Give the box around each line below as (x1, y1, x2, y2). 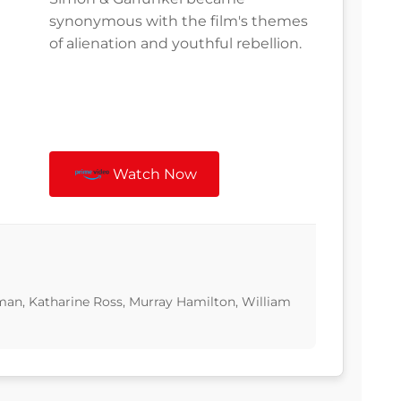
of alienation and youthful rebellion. (49, 35, 302, 53)
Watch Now (113, 166, 198, 183)
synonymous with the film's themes (49, 13, 308, 30)
